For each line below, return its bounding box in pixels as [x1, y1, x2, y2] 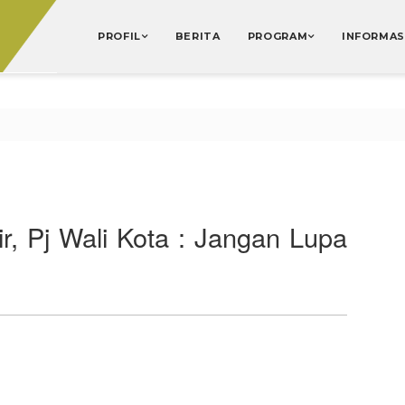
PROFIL [97, 30, 141, 42]
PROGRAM [247, 30, 308, 42]
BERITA [174, 30, 221, 42]
